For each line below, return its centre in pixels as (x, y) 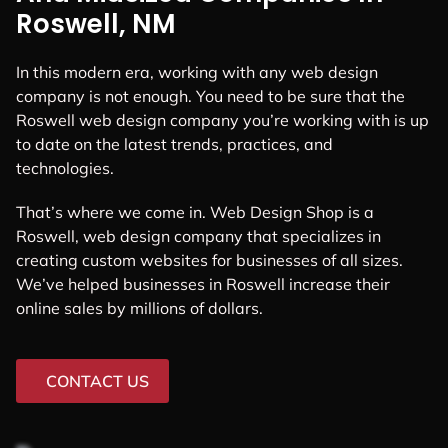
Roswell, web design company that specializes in (198, 235)
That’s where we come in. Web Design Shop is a (195, 211)
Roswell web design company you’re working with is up (222, 120)
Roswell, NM (96, 24)
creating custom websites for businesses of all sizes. (209, 259)
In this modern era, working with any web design (197, 72)
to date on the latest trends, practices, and (174, 144)
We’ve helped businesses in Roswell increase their (203, 283)
